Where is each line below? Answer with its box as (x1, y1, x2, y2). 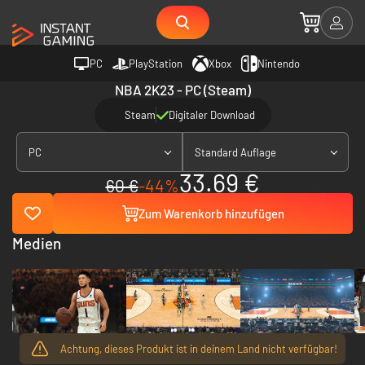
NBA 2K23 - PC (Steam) (114, 81, 251, 98)
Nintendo (257, 56, 300, 70)
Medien (12, 234, 61, 253)
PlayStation (129, 56, 182, 70)
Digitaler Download (168, 108, 255, 121)
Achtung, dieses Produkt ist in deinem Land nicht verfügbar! (60, 341, 337, 355)
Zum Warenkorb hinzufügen (138, 206, 284, 221)
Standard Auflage (195, 145, 276, 159)
